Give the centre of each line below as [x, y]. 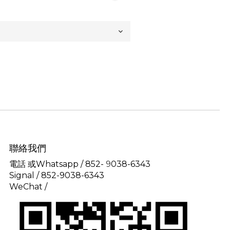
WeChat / [29, 186]
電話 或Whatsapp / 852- [57, 164]
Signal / [25, 175]
